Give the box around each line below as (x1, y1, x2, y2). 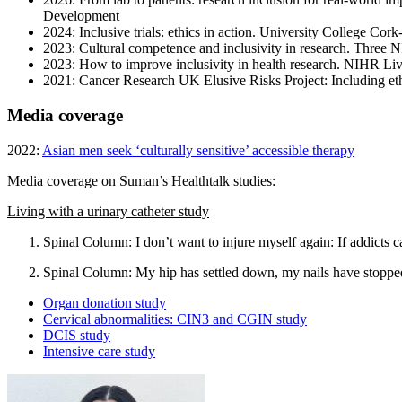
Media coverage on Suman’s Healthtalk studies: (7, 172, 275, 188)
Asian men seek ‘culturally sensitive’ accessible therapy (42, 142, 354, 158)
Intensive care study (43, 343, 155, 359)
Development (43, 8, 119, 24)
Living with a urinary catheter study (7, 203, 209, 219)
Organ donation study (43, 294, 166, 310)
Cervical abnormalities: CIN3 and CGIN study (43, 310, 307, 327)
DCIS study (43, 327, 110, 343)
